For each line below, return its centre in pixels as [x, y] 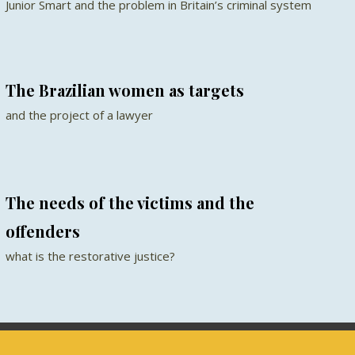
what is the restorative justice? [90, 256]
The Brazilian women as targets [124, 90]
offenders [42, 231]
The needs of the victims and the [130, 202]
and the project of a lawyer [79, 115]
